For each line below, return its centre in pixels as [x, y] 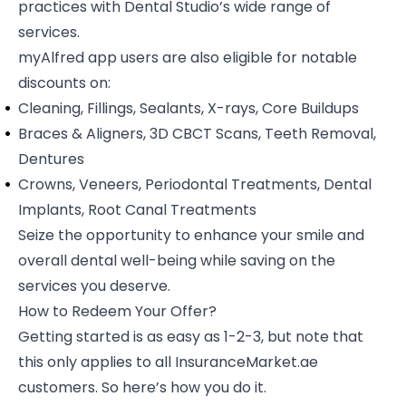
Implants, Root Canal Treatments [137, 209]
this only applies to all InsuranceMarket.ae [168, 362]
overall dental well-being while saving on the [177, 260]
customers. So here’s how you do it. [144, 387]
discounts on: [64, 82]
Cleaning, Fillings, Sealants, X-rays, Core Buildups [188, 108]
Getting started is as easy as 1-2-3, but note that [191, 336]
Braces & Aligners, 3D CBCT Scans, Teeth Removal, [197, 133]
